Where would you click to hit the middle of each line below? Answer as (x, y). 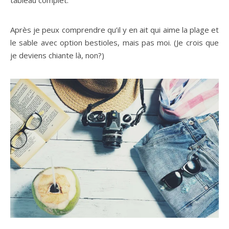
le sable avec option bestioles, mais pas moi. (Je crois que (114, 43)
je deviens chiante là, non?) (57, 55)
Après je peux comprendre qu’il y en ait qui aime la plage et (114, 30)
